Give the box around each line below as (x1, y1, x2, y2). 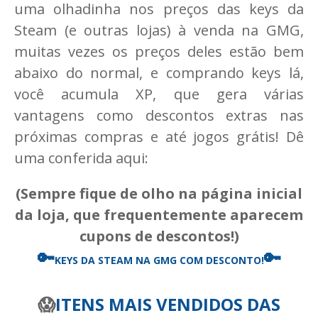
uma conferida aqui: (14, 148, 148, 168)
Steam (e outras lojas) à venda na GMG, (14, 20, 304, 40)
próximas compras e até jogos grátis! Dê (14, 126, 304, 146)
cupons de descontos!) (79, 226, 239, 246)
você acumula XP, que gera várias (14, 84, 304, 104)
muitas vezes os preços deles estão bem (14, 41, 304, 61)
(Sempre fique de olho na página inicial (16, 183, 302, 203)
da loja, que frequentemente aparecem (15, 204, 303, 224)
